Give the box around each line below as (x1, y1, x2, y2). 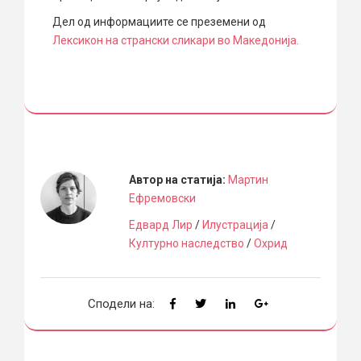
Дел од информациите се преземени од (52, 15, 268, 28)
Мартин (227, 172, 268, 186)
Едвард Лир (128, 218, 193, 231)
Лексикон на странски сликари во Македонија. (52, 33, 299, 47)
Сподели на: (88, 296, 155, 311)
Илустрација (201, 218, 268, 231)
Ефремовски (128, 191, 196, 205)
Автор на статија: (128, 172, 228, 186)
